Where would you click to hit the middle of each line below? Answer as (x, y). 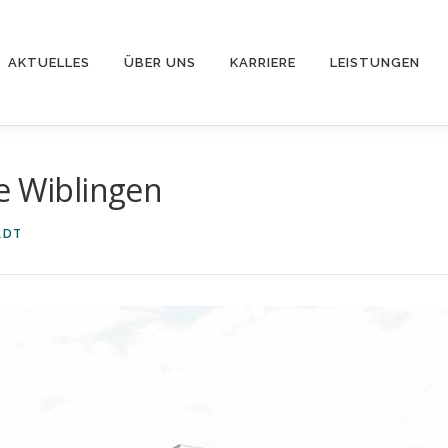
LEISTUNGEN (375, 62)
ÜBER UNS (160, 62)
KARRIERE (263, 62)
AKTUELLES (49, 62)
